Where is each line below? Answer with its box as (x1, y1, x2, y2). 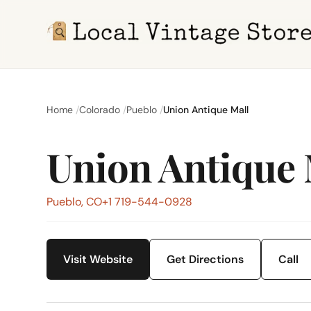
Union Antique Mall (163, 103, 249, 116)
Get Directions (167, 252, 244, 267)
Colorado (79, 103, 121, 116)
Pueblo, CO (47, 194, 103, 209)
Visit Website (63, 252, 133, 267)
